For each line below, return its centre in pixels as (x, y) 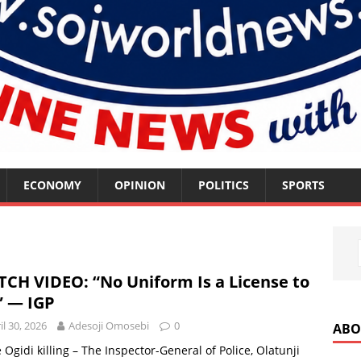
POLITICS (224, 185)
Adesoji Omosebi (109, 326)
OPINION (140, 185)
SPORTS (303, 185)
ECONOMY (52, 185)
